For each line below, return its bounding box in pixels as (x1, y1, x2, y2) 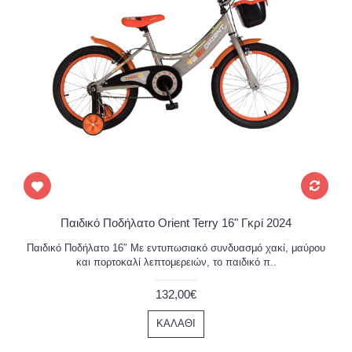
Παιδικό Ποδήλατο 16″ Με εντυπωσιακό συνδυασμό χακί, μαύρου (27, 242, 325, 254)
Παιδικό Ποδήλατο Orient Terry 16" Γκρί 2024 (60, 216, 291, 229)
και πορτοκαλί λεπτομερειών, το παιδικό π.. (75, 256, 277, 268)
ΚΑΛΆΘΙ (156, 317, 196, 329)
